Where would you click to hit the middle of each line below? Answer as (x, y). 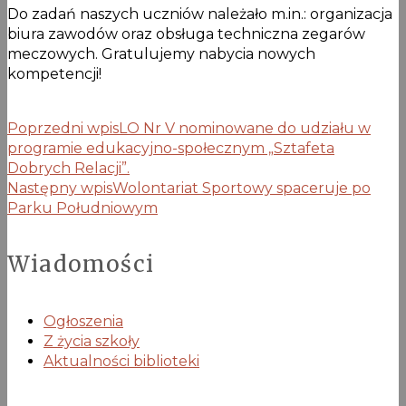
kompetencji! (54, 73)
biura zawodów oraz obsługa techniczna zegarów (186, 34)
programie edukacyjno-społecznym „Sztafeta (171, 148)
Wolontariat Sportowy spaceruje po (242, 188)
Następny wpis (60, 188)
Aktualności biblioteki (121, 362)
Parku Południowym (82, 208)
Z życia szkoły (92, 342)
